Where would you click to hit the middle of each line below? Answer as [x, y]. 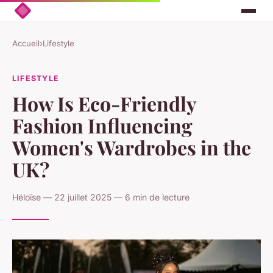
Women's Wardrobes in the [132, 147]
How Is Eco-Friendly [104, 103]
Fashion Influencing [102, 125]
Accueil [26, 44]
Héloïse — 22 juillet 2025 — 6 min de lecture [101, 197]
